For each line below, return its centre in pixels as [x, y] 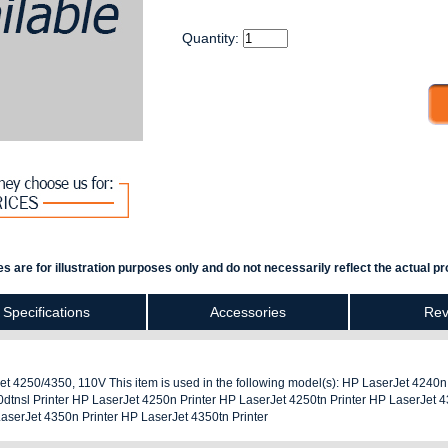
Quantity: [212, 38]
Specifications [46, 312]
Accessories [248, 312]
